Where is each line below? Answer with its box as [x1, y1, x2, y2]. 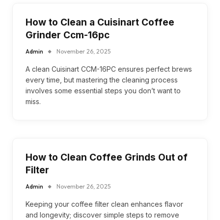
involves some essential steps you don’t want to [26, 86, 181, 95]
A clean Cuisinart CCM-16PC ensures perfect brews [26, 65, 192, 73]
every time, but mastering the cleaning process [26, 76, 178, 84]
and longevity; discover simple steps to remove [26, 211, 179, 219]
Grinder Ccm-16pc [26, 29, 110, 41]
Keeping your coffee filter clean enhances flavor [26, 200, 183, 208]
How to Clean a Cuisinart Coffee [26, 17, 174, 28]
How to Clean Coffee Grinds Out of [26, 152, 188, 163]
